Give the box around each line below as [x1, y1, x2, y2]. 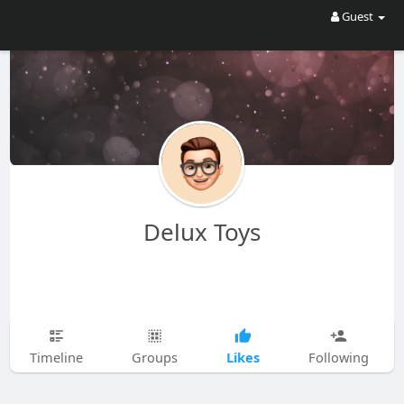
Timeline [29, 348, 83, 366]
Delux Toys [142, 216, 261, 248]
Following [308, 348, 369, 366]
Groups [131, 348, 178, 366]
